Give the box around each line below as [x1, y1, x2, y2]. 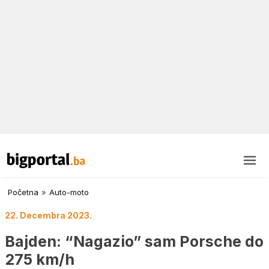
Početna [8, 187, 38, 198]
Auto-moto [49, 187, 89, 198]
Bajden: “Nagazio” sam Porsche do [5, 232, 264, 250]
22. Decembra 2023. [5, 210, 92, 221]
